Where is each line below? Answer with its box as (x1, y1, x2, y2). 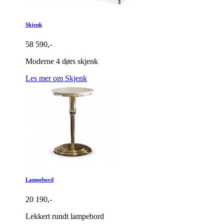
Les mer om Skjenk (25, 74, 87, 83)
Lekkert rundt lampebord (25, 212, 104, 221)
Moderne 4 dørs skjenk (25, 57, 98, 66)
